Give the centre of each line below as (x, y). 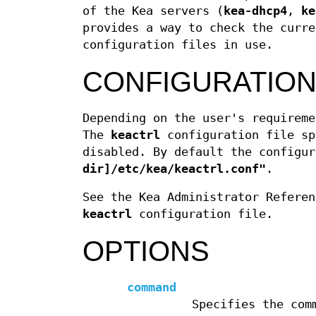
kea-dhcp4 (255, 11)
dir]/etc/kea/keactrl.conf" (174, 169)
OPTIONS (146, 251)
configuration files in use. (178, 45)
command (152, 288)
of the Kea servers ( (153, 11)
